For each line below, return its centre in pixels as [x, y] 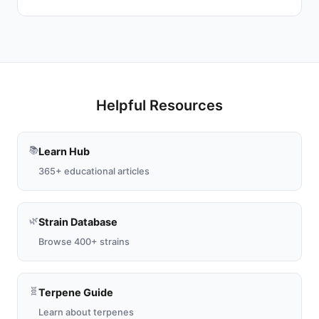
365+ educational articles [94, 171]
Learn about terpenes [86, 312]
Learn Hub [64, 151]
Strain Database [78, 222]
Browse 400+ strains [84, 242]
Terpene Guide [76, 292]
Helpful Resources [159, 105]
